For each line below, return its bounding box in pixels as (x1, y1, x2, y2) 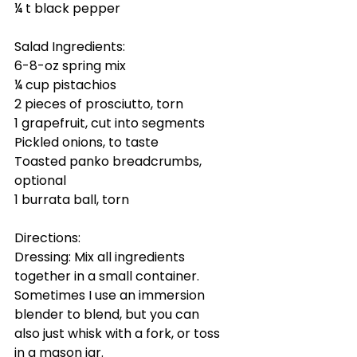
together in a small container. (14, 266, 202, 285)
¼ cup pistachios (14, 75, 116, 94)
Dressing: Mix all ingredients (14, 247, 188, 266)
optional (14, 171, 66, 190)
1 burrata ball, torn (14, 190, 132, 209)
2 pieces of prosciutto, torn (14, 94, 183, 113)
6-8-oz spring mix (14, 56, 126, 75)
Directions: (14, 228, 80, 247)
